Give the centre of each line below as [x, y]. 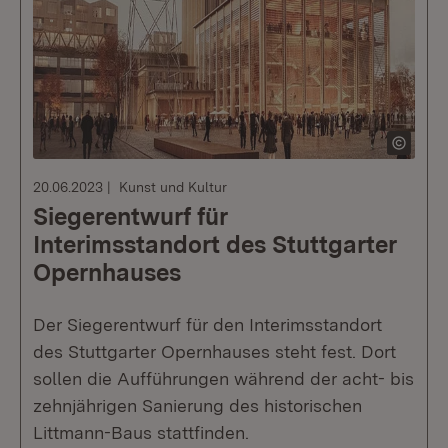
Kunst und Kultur [173, 187]
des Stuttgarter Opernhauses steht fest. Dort [214, 351]
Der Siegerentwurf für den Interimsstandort [207, 324]
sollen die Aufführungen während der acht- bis [223, 378]
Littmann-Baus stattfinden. [141, 432]
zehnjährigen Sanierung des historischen [197, 405]
